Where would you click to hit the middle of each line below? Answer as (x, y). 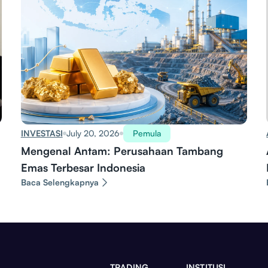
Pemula (147, 133)
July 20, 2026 (93, 133)
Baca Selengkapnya (60, 182)
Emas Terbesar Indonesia (83, 168)
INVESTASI (42, 133)
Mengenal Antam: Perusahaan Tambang (122, 151)
